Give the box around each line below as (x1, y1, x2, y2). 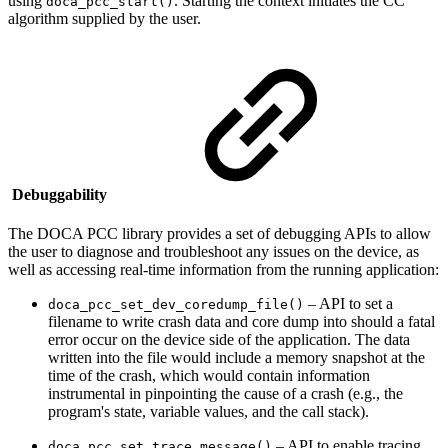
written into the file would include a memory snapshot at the (48, 348, 425, 366)
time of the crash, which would (48, 366, 247, 384)
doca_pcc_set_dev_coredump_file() (48, 296, 304, 312)
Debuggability (8, 185, 107, 203)
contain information (247, 366, 370, 384)
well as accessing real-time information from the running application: (8, 260, 439, 278)
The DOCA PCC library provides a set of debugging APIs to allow (8, 224, 431, 242)
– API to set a (304, 294, 393, 312)
